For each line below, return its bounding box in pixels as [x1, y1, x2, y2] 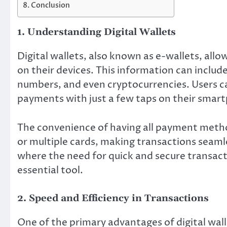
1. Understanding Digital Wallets [17, 26, 176, 39]
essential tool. [17, 163, 83, 177]
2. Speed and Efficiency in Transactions [17, 193, 209, 205]
